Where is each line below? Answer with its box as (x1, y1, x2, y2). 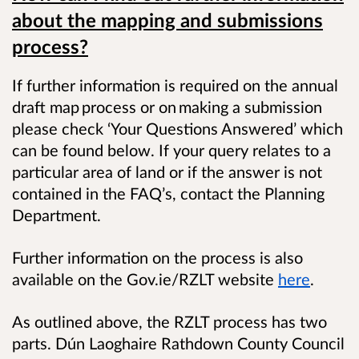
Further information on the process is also (12, 248, 303, 268)
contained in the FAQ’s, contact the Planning (12, 183, 325, 203)
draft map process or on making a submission (12, 96, 322, 116)
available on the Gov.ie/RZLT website (12, 269, 278, 289)
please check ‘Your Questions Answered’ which (12, 118, 343, 138)
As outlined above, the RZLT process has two (12, 312, 327, 332)
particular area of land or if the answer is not (12, 161, 322, 181)
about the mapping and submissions (12, 7, 323, 31)
